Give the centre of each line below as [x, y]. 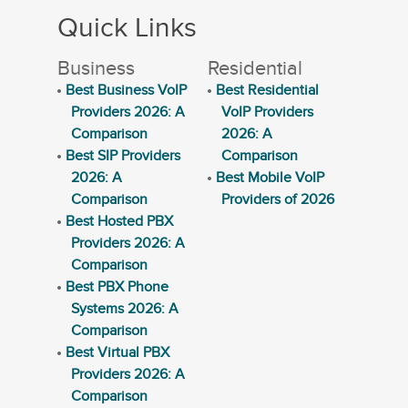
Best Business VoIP [127, 90]
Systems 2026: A [125, 309]
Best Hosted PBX [120, 221]
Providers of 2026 [277, 199]
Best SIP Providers [123, 156]
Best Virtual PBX [118, 352]
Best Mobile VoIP [270, 178]
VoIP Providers [267, 112]
